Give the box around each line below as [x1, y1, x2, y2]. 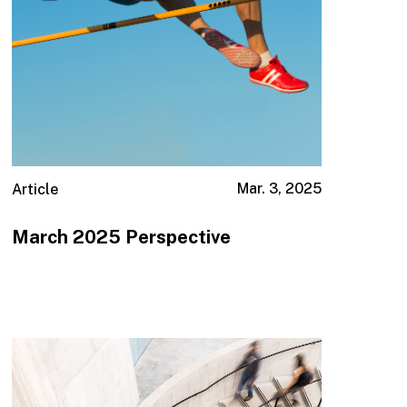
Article [12, 181, 59, 199]
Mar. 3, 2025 [236, 180, 322, 198]
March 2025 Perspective [12, 225, 232, 248]
